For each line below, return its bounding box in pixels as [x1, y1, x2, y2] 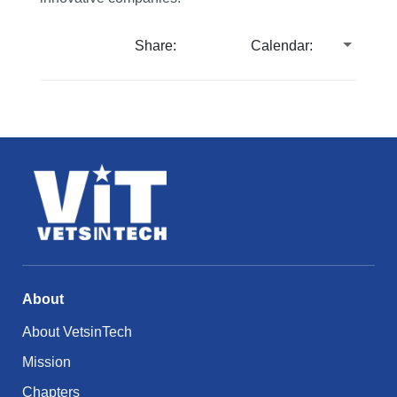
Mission [22, 354, 71, 370]
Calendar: [251, 38, 314, 54]
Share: [135, 38, 177, 54]
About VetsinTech [22, 323, 132, 339]
